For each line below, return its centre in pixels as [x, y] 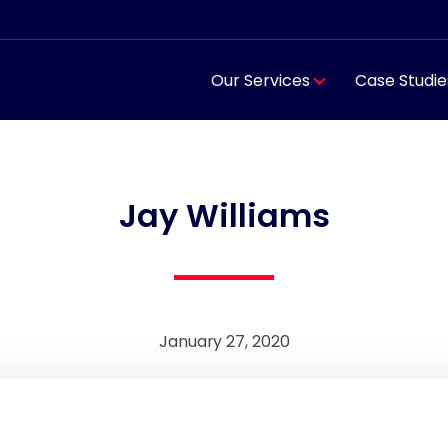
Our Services [260, 80]
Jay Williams [224, 216]
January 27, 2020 [224, 342]
